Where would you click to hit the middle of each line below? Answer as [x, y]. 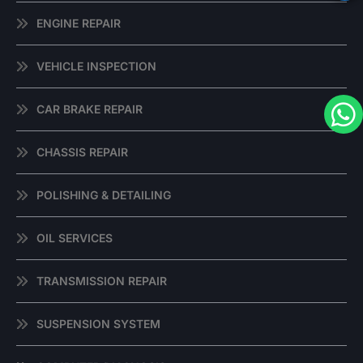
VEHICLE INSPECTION [96, 66]
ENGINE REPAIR [79, 23]
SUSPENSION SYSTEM [98, 324]
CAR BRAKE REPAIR [90, 109]
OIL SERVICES [75, 238]
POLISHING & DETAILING [104, 195]
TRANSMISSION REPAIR [102, 281]
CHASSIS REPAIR [82, 152]
